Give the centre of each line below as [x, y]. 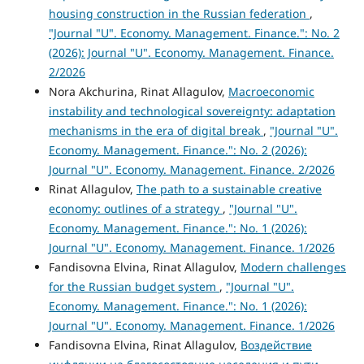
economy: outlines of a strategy [135, 208]
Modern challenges [293, 266]
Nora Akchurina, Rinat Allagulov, [138, 91]
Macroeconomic [271, 91]
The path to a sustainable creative [229, 188]
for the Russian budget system [132, 286]
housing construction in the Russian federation [179, 13]
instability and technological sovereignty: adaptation [192, 110]
